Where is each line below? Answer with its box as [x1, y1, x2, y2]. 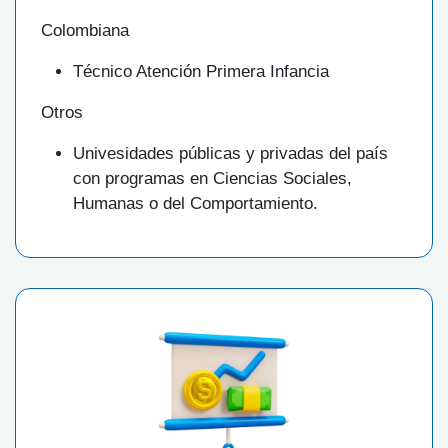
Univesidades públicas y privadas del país [73, 144, 388, 164]
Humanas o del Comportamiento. [73, 194, 318, 214]
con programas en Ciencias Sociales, [73, 169, 352, 189]
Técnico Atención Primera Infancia [73, 62, 329, 82]
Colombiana [41, 21, 129, 41]
